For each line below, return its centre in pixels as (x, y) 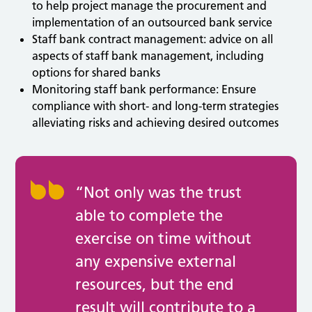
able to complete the (149, 216)
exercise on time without (164, 239)
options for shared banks (96, 73)
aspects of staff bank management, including (148, 56)
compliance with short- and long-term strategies (156, 106)
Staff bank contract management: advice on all (153, 39)
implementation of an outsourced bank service (153, 23)
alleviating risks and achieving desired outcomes (156, 123)
